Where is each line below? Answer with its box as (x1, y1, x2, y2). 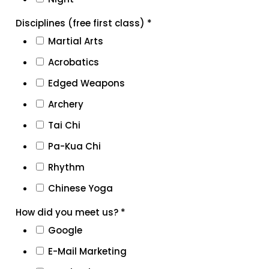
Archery (47, 98, 83, 110)
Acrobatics (47, 56, 99, 68)
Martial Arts (47, 35, 103, 47)
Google (47, 224, 82, 237)
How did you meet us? (15, 206, 121, 219)
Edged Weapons (47, 77, 125, 89)
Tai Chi (47, 119, 80, 131)
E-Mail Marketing (47, 245, 127, 258)
